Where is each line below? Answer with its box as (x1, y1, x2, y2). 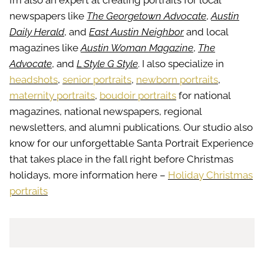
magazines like (9, 42, 81, 54)
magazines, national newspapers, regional (9, 105, 202, 118)
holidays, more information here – (9, 169, 168, 181)
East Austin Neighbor (89, 26, 184, 38)
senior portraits (62, 74, 131, 86)
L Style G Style (77, 58, 138, 70)
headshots (9, 74, 58, 86)
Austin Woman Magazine (81, 42, 193, 54)
